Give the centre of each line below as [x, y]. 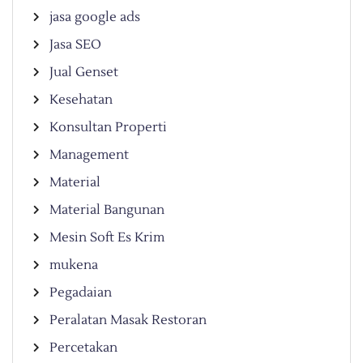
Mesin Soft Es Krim [107, 238]
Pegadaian [81, 293]
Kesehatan [81, 100]
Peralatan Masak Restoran [128, 320]
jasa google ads [95, 17]
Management [89, 155]
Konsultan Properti [108, 128]
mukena [74, 265]
